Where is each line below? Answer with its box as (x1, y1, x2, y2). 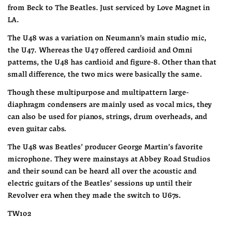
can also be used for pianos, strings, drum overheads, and (8, 113, 208, 121)
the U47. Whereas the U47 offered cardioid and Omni (8, 46, 192, 54)
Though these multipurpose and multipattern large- (8, 89, 189, 96)
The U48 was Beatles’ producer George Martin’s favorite (8, 143, 203, 151)
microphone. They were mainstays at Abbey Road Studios (8, 155, 210, 163)
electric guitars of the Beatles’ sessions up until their (8, 180, 192, 187)
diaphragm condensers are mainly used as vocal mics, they (8, 101, 212, 108)
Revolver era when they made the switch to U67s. (8, 192, 182, 199)
